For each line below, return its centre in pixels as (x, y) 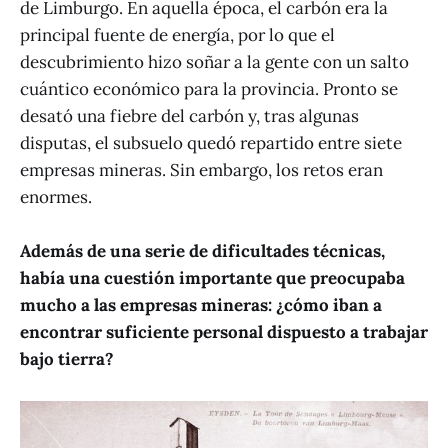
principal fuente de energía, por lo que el (177, 35)
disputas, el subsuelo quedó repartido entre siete (211, 143)
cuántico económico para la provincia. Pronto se (209, 89)
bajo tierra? (67, 359)
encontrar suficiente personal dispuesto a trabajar (224, 332)
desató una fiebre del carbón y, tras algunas (189, 116)
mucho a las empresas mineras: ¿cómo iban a (201, 305)
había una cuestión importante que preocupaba (212, 278)
